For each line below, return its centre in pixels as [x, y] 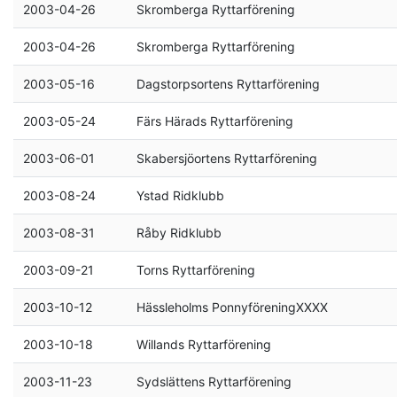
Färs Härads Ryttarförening [214, 121]
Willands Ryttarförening [203, 344]
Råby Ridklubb [179, 233]
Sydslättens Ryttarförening [214, 381]
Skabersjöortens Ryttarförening [226, 158]
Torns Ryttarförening [195, 270]
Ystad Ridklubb [180, 195]
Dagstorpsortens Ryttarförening [228, 84]
